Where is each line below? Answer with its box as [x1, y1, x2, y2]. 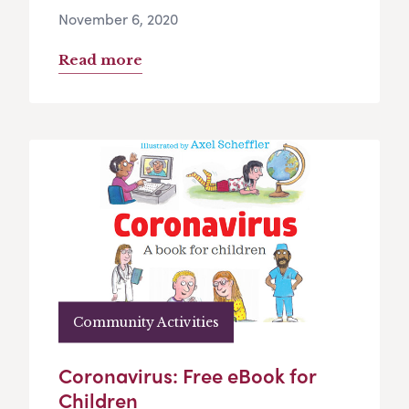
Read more [58, 51, 142, 69]
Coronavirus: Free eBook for [58, 361, 316, 391]
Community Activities [73, 313, 219, 330]
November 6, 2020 [58, 8, 178, 30]
